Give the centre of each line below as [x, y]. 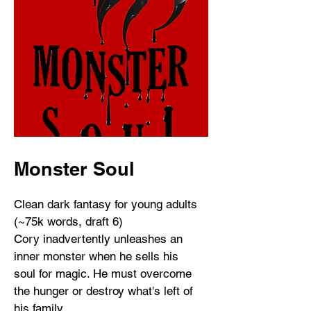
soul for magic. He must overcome [103, 274]
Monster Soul [74, 169]
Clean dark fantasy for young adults [106, 204]
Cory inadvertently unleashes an [98, 239]
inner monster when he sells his [96, 256]
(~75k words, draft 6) [68, 221]
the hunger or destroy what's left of [103, 291]
